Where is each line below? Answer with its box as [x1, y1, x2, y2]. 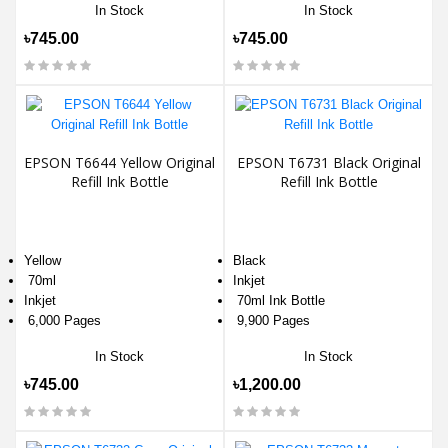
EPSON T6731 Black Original [236, 152, 421, 172]
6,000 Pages [24, 312, 101, 328]
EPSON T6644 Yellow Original [24, 152, 215, 172]
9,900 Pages [233, 312, 310, 328]
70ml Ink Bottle [233, 292, 325, 308]
